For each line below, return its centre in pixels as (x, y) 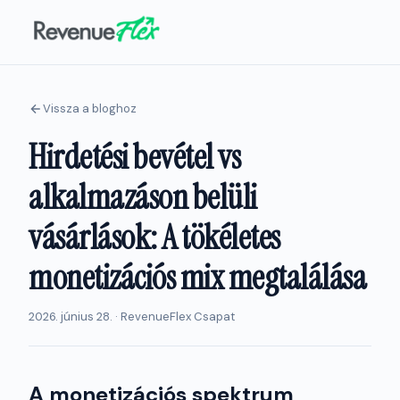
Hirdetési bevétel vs (134, 157)
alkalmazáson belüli (143, 197)
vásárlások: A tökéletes (154, 237)
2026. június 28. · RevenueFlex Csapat (132, 317)
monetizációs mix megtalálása (197, 278)
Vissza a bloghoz (90, 108)
